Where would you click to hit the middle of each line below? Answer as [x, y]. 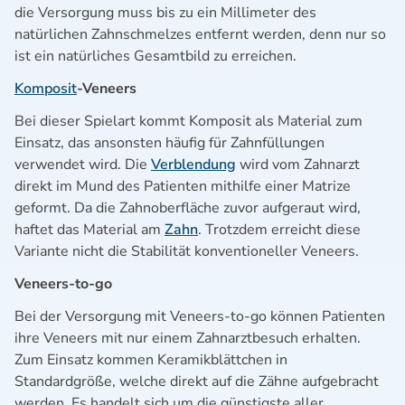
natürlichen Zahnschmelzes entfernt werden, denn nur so [200, 34]
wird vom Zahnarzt [298, 164]
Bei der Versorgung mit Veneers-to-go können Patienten [200, 316]
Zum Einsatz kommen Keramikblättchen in [151, 359]
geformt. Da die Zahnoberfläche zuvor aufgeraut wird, [188, 207]
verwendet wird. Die [83, 164]
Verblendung [193, 164]
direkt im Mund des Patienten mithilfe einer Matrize [183, 186]
